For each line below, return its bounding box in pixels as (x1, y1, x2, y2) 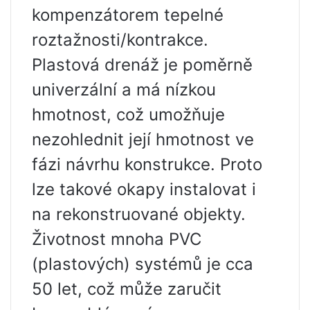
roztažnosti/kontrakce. (32, 30, 208, 51)
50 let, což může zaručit (32, 279, 221, 300)
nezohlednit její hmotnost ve (32, 129, 254, 150)
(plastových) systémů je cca (32, 254, 253, 275)
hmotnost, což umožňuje (32, 104, 225, 125)
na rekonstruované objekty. (32, 204, 246, 225)
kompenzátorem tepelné (32, 5, 224, 26)
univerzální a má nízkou (32, 80, 216, 100)
